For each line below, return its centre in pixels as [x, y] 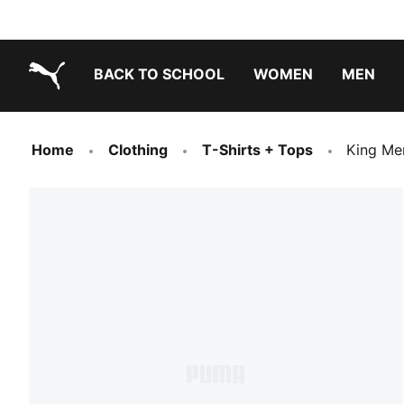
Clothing [138, 150]
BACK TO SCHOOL [159, 74]
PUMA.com [66, 104]
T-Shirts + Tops [257, 150]
